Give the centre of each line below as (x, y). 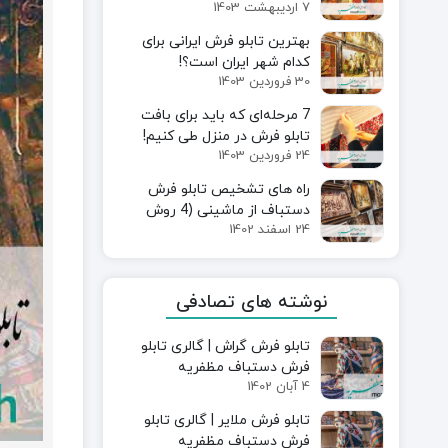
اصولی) (289, 231)
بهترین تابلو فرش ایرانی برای (226, 41)
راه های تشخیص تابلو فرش (229, 189)
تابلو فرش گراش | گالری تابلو (226, 346)
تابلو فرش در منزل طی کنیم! (227, 136)
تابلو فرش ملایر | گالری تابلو (227, 420)
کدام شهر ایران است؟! (245, 62)
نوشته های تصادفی (251, 302)
